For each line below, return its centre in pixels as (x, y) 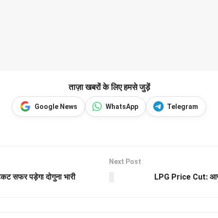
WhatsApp (122, 107)
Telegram (183, 107)
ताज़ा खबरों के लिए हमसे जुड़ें (109, 87)
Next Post (125, 162)
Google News (56, 107)
